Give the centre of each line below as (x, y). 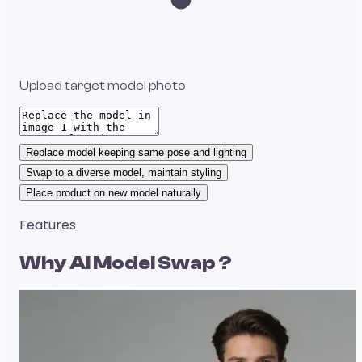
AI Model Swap (143, 263)
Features (48, 225)
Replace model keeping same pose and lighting (136, 152)
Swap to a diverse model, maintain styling (124, 172)
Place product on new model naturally (114, 192)
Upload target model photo (103, 85)
